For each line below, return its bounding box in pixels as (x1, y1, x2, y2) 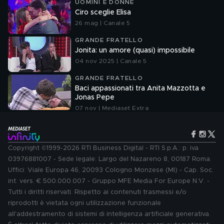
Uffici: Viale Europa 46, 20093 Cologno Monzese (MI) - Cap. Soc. (8, 167, 213, 173)
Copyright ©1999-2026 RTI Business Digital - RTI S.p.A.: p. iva (8, 145, 198, 151)
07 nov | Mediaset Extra (75, 105, 149, 111)
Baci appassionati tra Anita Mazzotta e (75, 85, 205, 92)
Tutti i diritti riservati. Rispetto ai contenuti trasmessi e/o (8, 189, 186, 195)
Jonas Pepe (75, 94, 114, 101)
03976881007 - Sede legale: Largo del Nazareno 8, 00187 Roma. (8, 156, 211, 162)
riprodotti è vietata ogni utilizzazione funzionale (8, 200, 161, 206)
